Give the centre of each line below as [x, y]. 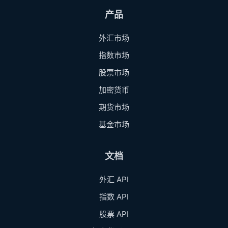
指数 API [114, 196]
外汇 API [114, 179]
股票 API [114, 214]
